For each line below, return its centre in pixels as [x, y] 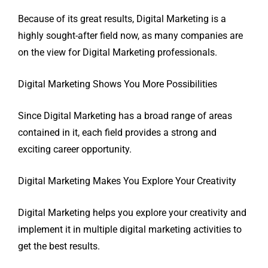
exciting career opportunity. [75, 150]
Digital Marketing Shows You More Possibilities [118, 84]
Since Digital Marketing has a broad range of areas [125, 116]
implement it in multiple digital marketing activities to [130, 230]
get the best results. [59, 246]
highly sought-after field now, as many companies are [130, 36]
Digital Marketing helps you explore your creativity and [132, 213]
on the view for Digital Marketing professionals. [118, 53]
